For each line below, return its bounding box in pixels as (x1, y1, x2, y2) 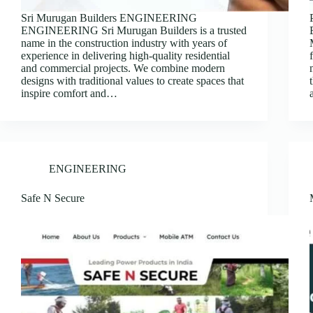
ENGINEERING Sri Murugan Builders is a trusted (21, 24, 247, 36)
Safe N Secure (21, 191, 85, 204)
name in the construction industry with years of (21, 36, 227, 49)
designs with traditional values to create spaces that (21, 74, 244, 87)
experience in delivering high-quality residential (21, 49, 230, 61)
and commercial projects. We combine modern (21, 61, 225, 74)
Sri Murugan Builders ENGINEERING (21, 11, 197, 24)
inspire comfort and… (21, 87, 117, 99)
